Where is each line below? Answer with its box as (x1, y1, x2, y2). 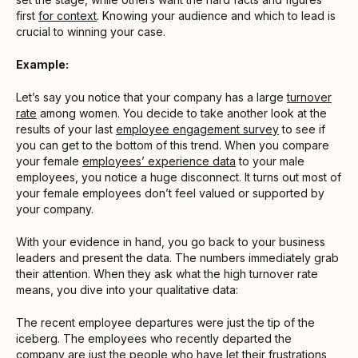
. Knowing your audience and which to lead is (97, 8, 336, 22)
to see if (279, 121, 325, 136)
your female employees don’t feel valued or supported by (16, 185, 324, 200)
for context (38, 8, 97, 22)
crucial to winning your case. (16, 24, 169, 38)
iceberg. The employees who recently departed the (16, 331, 292, 345)
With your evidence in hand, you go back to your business (16, 234, 325, 249)
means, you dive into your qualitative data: (16, 282, 241, 296)
